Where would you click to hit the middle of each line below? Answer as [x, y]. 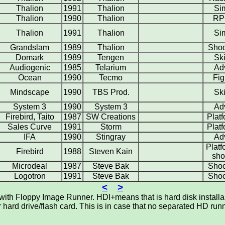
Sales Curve [30, 127]
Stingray [111, 137]
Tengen [111, 58]
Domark [30, 58]
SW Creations [111, 117]
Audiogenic [30, 68]
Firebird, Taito [30, 117]
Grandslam [30, 47]
